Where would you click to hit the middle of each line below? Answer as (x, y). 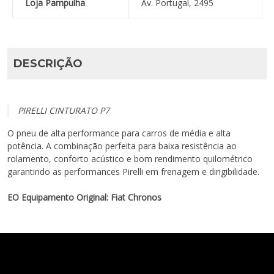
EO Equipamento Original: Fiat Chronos (84, 198)
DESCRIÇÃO (48, 64)
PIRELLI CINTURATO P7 (64, 111)
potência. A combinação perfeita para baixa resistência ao (122, 146)
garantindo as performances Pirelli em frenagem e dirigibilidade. (133, 172)
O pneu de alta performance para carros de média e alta (119, 133)
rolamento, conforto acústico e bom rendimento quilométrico (130, 159)
